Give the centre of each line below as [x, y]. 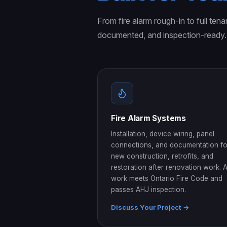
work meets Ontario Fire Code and [167, 178]
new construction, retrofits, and [162, 156]
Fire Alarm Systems [148, 118]
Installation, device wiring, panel [163, 134]
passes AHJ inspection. [148, 189]
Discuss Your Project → [150, 207]
